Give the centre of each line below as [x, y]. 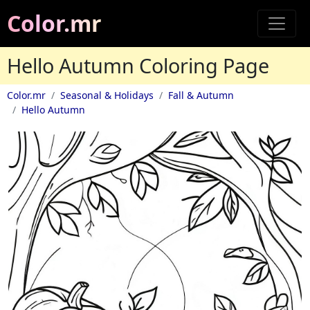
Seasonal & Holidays [107, 95]
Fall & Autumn [201, 95]
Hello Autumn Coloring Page [138, 65]
